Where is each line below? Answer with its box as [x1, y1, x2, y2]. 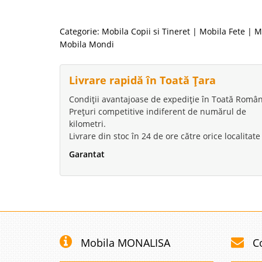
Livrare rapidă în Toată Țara [69, 73, 216, 88]
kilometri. [69, 118, 106, 130]
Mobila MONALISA [81, 236, 170, 250]
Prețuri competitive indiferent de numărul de [69, 106, 246, 118]
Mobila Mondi [60, 39, 114, 50]
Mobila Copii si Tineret [102, 26, 190, 37]
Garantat [69, 149, 105, 160]
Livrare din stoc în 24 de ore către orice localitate [69, 130, 260, 142]
